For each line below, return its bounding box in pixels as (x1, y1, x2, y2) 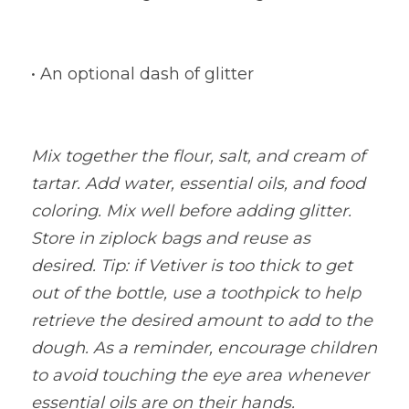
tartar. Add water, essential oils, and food (31, 173, 365, 194)
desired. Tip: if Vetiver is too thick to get (31, 256, 352, 276)
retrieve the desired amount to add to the (31, 310, 372, 330)
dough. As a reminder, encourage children (31, 338, 377, 358)
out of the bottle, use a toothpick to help (31, 283, 361, 303)
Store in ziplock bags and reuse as (31, 228, 310, 248)
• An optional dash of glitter (31, 64, 254, 84)
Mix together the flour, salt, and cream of (31, 146, 365, 166)
